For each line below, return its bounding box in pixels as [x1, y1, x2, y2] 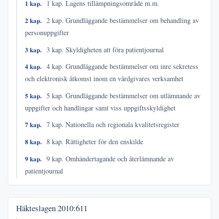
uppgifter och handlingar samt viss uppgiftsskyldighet [25, 103, 175, 112]
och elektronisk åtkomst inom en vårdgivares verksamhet [25, 74, 183, 84]
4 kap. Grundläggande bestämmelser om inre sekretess [44, 62, 199, 71]
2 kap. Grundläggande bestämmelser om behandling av [44, 15, 199, 25]
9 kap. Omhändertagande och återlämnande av [44, 153, 175, 163]
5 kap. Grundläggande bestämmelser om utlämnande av [44, 90, 201, 100]
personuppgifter [25, 27, 69, 37]
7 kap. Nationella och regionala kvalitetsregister [44, 120, 180, 130]
